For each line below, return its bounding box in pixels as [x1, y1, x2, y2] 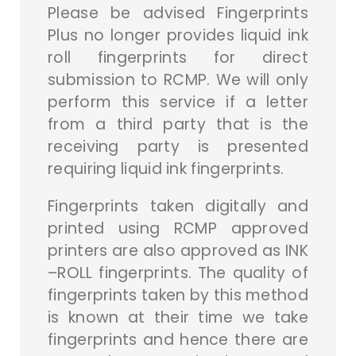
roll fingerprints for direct [48, 46, 308, 68]
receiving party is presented [48, 135, 308, 157]
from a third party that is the [48, 113, 308, 135]
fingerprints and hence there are [48, 328, 308, 350]
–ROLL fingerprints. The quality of [48, 261, 308, 284]
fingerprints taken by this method [48, 284, 308, 306]
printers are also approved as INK [48, 239, 308, 261]
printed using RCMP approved [48, 217, 308, 239]
